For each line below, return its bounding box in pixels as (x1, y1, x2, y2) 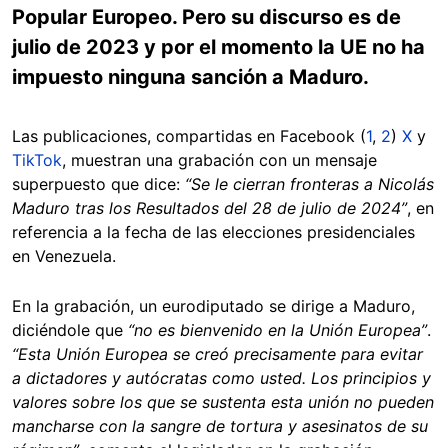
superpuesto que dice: (12, 174, 185, 194)
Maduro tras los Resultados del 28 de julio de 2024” (12, 198, 407, 218)
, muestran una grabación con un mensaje (62, 150, 377, 170)
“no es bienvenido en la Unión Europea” (128, 320, 427, 340)
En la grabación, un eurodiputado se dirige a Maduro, (12, 296, 415, 316)
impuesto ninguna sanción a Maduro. (12, 65, 369, 89)
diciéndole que (12, 320, 128, 340)
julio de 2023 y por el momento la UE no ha (12, 35, 425, 59)
